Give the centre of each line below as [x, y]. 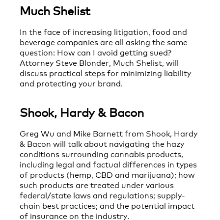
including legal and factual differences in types [108, 164]
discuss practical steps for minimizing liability [105, 73]
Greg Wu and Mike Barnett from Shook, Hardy [109, 133]
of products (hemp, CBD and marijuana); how [107, 174]
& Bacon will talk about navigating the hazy [102, 143]
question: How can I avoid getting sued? [96, 52]
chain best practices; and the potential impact [107, 205]
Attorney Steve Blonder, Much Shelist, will [99, 62]
